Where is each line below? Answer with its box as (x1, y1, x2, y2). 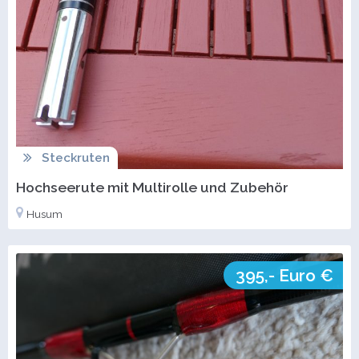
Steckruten (41, 151, 110, 166)
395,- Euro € (236, 265, 333, 286)
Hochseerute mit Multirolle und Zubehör (16, 179, 288, 196)
